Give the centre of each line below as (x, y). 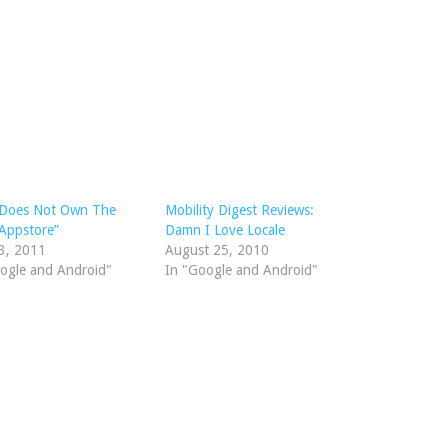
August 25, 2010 (216, 250)
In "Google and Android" (241, 270)
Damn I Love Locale (224, 230)
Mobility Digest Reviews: (239, 210)
